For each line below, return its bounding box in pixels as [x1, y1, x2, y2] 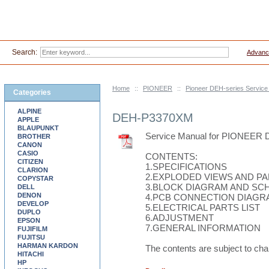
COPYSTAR [17, 175, 53, 182]
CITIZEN [17, 158, 43, 165]
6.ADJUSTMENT [145, 213, 214, 223]
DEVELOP [17, 200, 49, 207]
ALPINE [17, 107, 41, 115]
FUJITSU [17, 234, 45, 241]
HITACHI [17, 250, 44, 258]
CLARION [17, 166, 48, 174]
